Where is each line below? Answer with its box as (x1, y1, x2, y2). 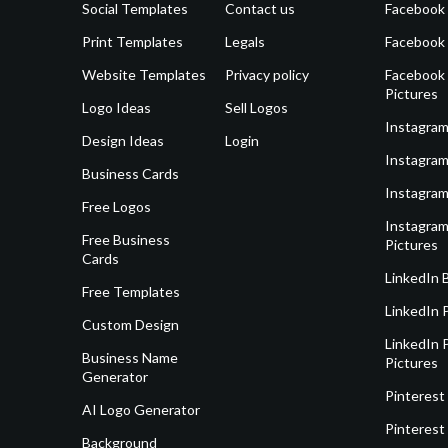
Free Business (82, 231, 170, 249)
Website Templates (82, 66, 206, 84)
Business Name (82, 349, 178, 367)
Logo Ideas (82, 99, 151, 117)
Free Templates (82, 283, 180, 301)
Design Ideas (82, 132, 164, 150)
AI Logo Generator (82, 401, 200, 419)
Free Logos (82, 198, 151, 216)
